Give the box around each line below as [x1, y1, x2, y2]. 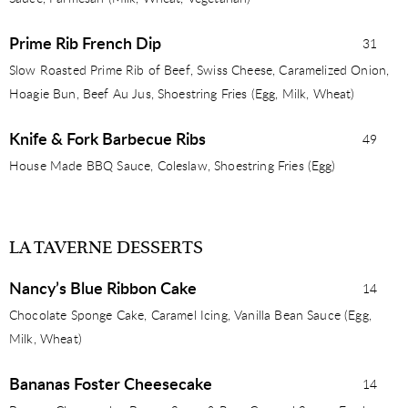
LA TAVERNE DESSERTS [9, 237, 203, 259]
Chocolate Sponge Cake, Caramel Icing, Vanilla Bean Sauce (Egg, [9, 310, 372, 322]
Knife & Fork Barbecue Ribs [9, 132, 206, 148]
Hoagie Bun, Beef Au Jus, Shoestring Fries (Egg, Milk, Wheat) [9, 88, 355, 101]
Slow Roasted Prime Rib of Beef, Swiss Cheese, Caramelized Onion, [9, 65, 390, 77]
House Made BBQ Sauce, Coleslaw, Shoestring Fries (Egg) [9, 160, 336, 173]
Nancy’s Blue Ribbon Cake [9, 281, 197, 298]
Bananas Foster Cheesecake [9, 377, 212, 393]
